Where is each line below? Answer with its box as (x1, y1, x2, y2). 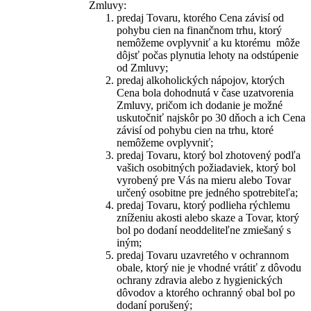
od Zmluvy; (117, 62, 168, 74)
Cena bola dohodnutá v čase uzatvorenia (117, 87, 294, 99)
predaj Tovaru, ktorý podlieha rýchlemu (117, 199, 290, 211)
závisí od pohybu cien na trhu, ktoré (117, 124, 274, 136)
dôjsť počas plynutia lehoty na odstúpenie (117, 49, 299, 61)
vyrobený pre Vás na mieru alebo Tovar (117, 174, 291, 186)
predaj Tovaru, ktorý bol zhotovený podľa (117, 149, 301, 161)
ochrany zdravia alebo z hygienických (117, 274, 283, 286)
